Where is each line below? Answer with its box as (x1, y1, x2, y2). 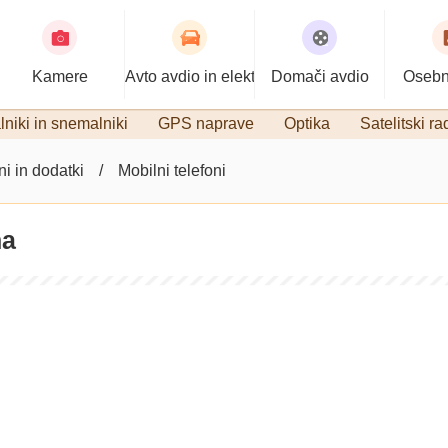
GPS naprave (158, 115, 254, 132)
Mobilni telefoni (118, 162, 226, 179)
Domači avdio (270, 68, 369, 85)
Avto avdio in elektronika (125, 68, 299, 85)
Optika (284, 115, 330, 132)
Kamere (31, 68, 88, 85)
